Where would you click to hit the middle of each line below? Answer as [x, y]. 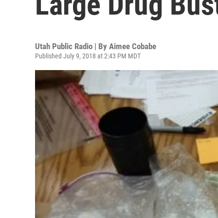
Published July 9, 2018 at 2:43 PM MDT [88, 56]
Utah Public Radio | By [72, 46]
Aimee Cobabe [133, 46]
